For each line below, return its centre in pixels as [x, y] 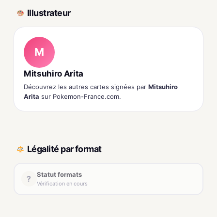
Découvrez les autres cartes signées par [86, 86]
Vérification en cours [62, 184]
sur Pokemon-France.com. [80, 96]
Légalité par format [64, 149]
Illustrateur [49, 13]
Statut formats [59, 175]
